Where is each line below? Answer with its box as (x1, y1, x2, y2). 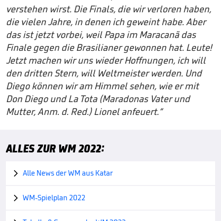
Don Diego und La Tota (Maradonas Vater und (6, 93, 190, 105)
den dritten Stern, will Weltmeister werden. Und (6, 67, 202, 79)
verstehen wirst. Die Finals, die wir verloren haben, (6, 3, 211, 15)
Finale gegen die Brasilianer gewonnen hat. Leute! (6, 41, 212, 53)
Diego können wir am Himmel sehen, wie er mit (6, 80, 199, 92)
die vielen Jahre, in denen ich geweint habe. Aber (6, 16, 206, 28)
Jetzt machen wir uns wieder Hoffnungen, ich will (6, 54, 206, 66)
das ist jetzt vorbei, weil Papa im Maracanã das (6, 29, 196, 40)
